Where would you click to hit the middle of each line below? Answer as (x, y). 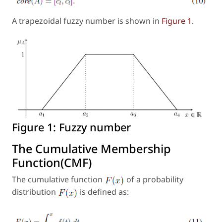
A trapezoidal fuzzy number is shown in (87, 21)
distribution (34, 192)
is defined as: (104, 192)
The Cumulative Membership (91, 149)
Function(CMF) (52, 163)
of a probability (155, 180)
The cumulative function (58, 180)
